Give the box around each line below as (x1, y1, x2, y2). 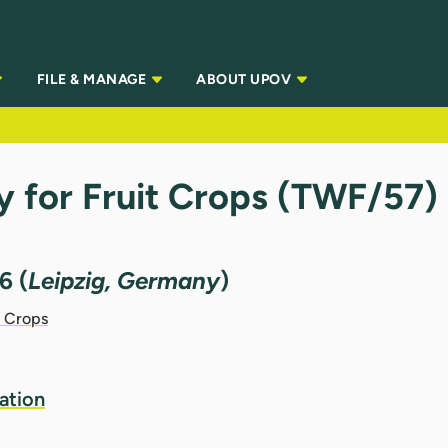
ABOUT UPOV (196, 71, 295, 89)
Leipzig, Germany (28, 265, 220, 295)
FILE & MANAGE (36, 71, 150, 89)
